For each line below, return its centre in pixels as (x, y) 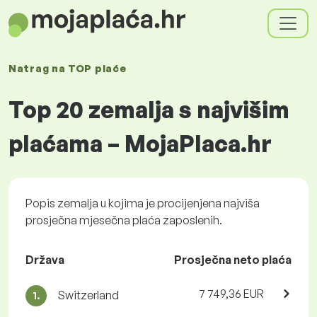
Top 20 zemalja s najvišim (149, 110)
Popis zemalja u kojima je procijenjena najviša (143, 203)
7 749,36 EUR (232, 294)
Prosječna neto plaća (233, 260)
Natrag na (38, 68)
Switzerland (87, 295)
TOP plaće (97, 68)
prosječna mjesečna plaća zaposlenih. (124, 220)
